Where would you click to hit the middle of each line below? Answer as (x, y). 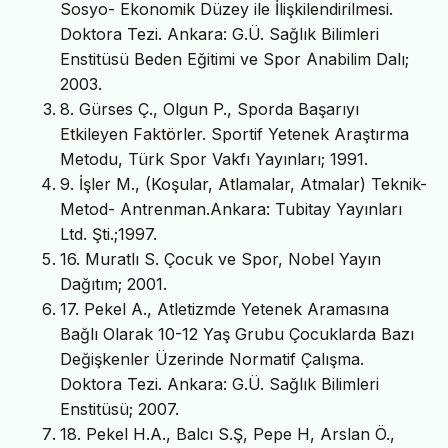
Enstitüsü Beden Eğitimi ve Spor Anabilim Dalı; (234, 59)
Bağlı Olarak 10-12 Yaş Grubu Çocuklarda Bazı (237, 334)
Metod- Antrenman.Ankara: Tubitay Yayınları (231, 209)
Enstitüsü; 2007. (119, 409)
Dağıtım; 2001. (113, 284)
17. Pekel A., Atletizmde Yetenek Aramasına (224, 309)
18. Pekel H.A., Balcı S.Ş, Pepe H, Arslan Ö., (227, 434)
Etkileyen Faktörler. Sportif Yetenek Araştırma (234, 134)
